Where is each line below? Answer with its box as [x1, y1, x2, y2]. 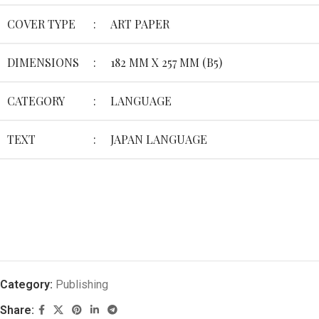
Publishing [56, 278, 108, 292]
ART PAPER [110, 16, 169, 32]
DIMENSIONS [7, 55, 79, 70]
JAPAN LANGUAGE [110, 132, 207, 147]
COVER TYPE [7, 16, 75, 32]
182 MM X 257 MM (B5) [110, 55, 222, 70]
